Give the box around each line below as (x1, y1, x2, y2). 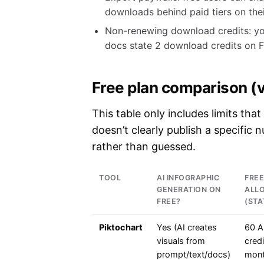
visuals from (157, 236, 205, 247)
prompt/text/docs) (157, 249, 230, 260)
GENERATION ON (157, 185, 221, 194)
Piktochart (99, 222, 143, 233)
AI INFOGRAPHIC (157, 173, 219, 183)
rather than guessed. (92, 140, 196, 153)
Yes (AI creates (157, 222, 217, 233)
